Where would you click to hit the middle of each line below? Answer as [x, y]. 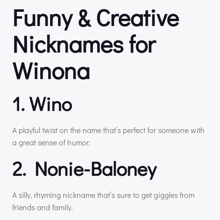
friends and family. [42, 207]
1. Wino [42, 104]
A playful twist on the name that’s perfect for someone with [109, 130]
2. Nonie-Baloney [84, 168]
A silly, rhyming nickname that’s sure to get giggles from [103, 195]
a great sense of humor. [51, 142]
